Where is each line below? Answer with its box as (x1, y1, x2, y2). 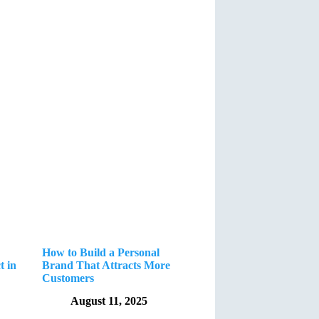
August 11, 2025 (70, 295, 147, 308)
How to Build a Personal (41, 246, 159, 258)
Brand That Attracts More (41, 258, 170, 271)
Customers (41, 271, 94, 284)
